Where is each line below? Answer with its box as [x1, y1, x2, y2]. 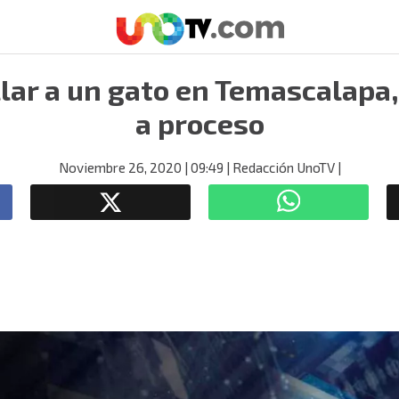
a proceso [134, 106, 265, 140]
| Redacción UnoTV [223, 159, 335, 175]
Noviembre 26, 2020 [58, 159, 182, 175]
